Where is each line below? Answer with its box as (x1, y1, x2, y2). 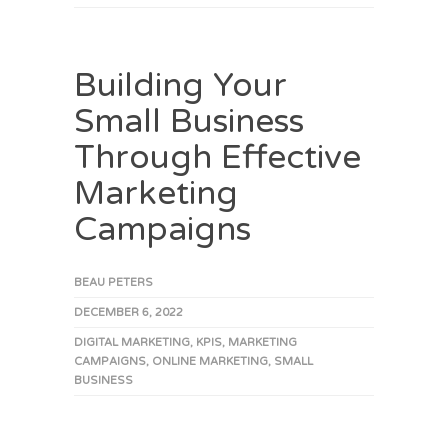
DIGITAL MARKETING (74, 336, 190, 350)
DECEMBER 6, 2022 (74, 306, 183, 320)
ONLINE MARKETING (152, 355, 268, 369)
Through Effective (74, 138, 361, 178)
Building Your (74, 66, 287, 106)
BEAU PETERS (74, 276, 153, 290)
